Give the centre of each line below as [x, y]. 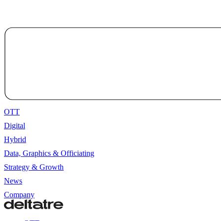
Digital [15, 126]
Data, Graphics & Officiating [49, 153]
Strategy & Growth [34, 167]
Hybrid [15, 139]
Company [19, 195]
